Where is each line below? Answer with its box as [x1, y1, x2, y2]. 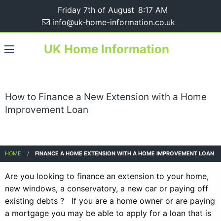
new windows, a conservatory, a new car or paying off [5, 184, 208, 193]
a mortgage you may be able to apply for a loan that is [5, 208, 211, 218]
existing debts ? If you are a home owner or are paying [5, 196, 215, 206]
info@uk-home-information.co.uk [50, 17, 175, 27]
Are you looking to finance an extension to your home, [5, 171, 209, 181]
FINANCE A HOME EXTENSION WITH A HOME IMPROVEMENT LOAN [35, 150, 214, 157]
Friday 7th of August [57, 5, 134, 15]
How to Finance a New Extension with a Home [5, 91, 207, 103]
